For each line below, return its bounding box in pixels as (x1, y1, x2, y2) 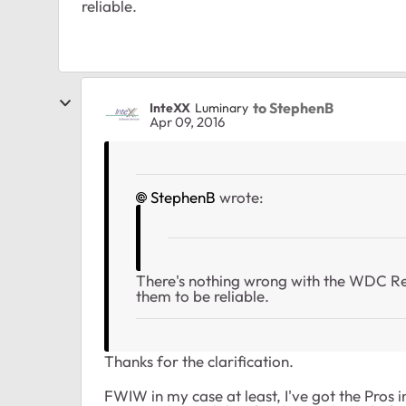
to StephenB (253, 98, 333, 117)
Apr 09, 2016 (150, 113, 225, 131)
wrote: (216, 188, 264, 208)
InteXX (150, 99, 190, 116)
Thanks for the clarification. (104, 352, 294, 372)
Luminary (195, 99, 248, 116)
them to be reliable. (136, 286, 269, 306)
